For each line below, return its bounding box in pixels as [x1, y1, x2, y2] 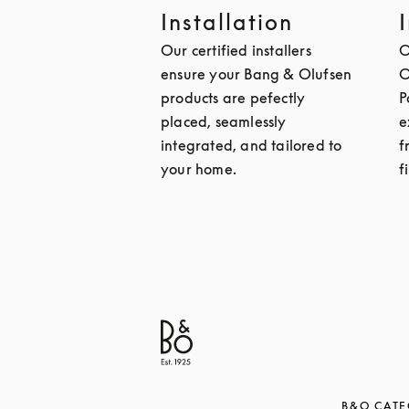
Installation [161, 9, 293, 35]
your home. [161, 160, 236, 178]
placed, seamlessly [161, 112, 287, 131]
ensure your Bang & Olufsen [161, 65, 352, 83]
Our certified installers [161, 41, 311, 59]
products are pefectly [161, 89, 306, 107]
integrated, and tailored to [161, 136, 342, 154]
